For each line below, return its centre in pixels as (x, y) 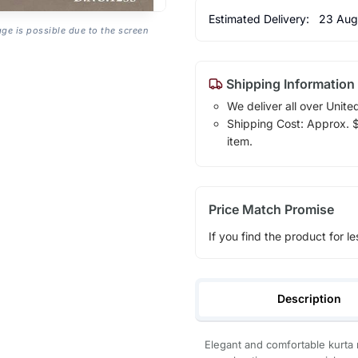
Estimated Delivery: (260, 18)
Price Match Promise (271, 209)
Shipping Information (288, 84)
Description (310, 298)
